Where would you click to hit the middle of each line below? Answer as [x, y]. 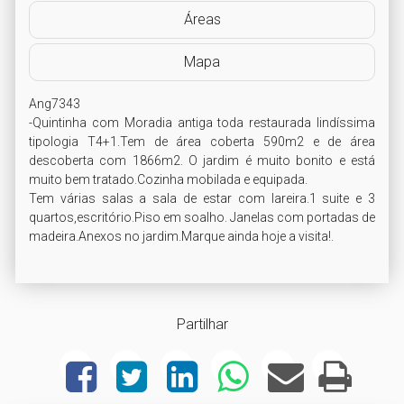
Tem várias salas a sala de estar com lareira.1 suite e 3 [202, 198]
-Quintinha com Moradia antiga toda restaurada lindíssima [202, 123]
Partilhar [202, 324]
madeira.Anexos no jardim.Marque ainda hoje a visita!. [183, 236]
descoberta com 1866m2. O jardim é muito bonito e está [202, 161]
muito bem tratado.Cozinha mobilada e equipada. [168, 179]
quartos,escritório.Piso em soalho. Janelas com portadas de [202, 217]
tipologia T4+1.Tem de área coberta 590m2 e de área [202, 142]
